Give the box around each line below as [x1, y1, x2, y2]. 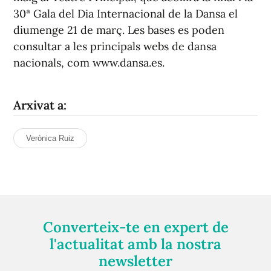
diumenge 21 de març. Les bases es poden [13, 23, 224, 37]
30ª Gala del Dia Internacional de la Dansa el [13, 7, 238, 21]
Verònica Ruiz [26, 134, 74, 143]
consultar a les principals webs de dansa [13, 39, 217, 53]
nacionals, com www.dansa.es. [13, 56, 165, 70]
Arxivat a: [13, 97, 67, 113]
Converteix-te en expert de [42, 218, 229, 237]
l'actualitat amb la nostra [50, 235, 221, 253]
